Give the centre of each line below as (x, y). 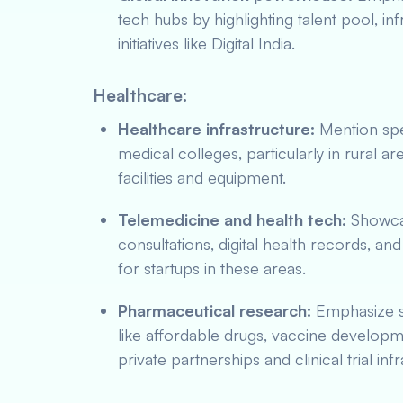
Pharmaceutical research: (215, 310)
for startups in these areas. (212, 268)
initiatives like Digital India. (206, 43)
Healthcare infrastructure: (216, 129)
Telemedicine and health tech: (232, 219)
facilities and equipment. (202, 177)
